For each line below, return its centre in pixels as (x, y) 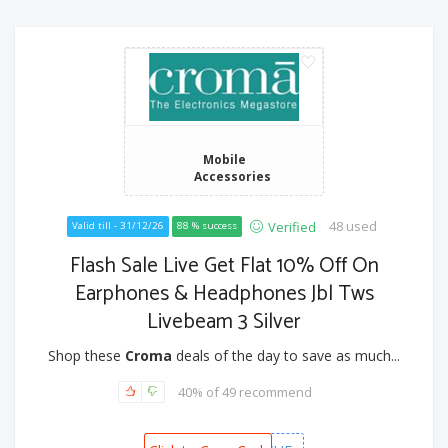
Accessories (232, 176)
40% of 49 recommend (245, 391)
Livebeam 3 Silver (224, 322)
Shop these (86, 356)
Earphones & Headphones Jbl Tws (224, 294)
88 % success (206, 226)
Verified (291, 227)
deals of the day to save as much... (286, 356)
